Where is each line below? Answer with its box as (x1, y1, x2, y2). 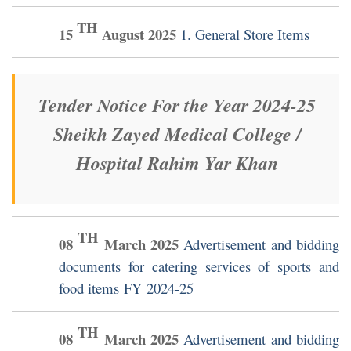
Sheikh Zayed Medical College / (52, 121, 302, 148)
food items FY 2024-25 (59, 278, 194, 299)
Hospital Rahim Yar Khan (76, 150, 278, 177)
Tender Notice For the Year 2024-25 (38, 92, 316, 119)
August (102, 24, 148, 45)
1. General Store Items (180, 24, 309, 45)
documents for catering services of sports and (59, 256, 339, 277)
